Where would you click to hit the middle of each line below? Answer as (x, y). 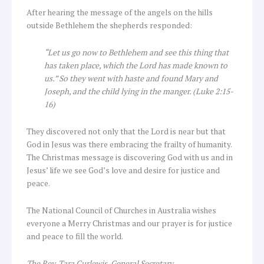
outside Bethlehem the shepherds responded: (109, 26)
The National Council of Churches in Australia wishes (121, 211)
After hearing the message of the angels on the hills (120, 13)
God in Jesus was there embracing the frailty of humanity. (129, 145)
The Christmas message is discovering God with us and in (130, 158)
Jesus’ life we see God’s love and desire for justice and (123, 171)
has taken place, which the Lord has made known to (136, 66)
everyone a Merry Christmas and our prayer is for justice (129, 224)
